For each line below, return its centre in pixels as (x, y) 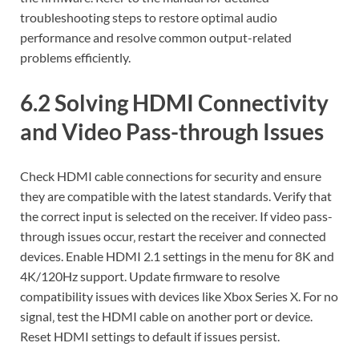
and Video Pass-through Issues (172, 131)
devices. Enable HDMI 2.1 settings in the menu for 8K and (177, 256)
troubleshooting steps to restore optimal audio (149, 18)
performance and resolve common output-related (156, 38)
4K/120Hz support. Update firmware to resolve (150, 276)
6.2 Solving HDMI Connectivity (174, 102)
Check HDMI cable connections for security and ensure (171, 175)
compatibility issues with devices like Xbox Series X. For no (179, 296)
